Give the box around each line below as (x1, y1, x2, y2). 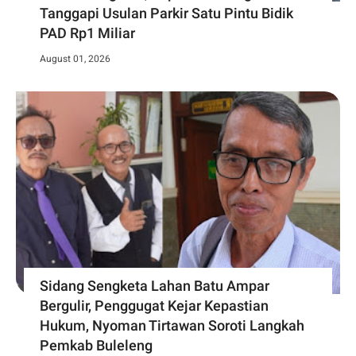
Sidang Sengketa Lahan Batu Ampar (40, 277, 269, 294)
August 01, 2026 (40, 52, 110, 64)
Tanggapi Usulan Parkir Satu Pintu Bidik (40, 4, 293, 21)
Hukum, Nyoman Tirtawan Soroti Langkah (40, 316, 304, 334)
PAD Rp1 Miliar (40, 24, 135, 41)
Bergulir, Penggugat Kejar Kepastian (40, 296, 269, 314)
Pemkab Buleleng (40, 336, 153, 354)
